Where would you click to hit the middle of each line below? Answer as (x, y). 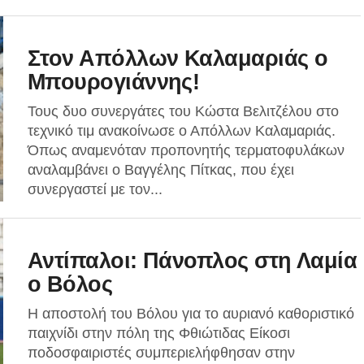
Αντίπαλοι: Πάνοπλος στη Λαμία (193, 260)
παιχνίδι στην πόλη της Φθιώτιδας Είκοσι (159, 333)
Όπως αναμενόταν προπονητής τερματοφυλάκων (186, 150)
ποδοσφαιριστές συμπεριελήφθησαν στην (161, 353)
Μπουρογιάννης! (114, 82)
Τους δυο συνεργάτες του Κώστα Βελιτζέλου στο (183, 111)
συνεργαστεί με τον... (95, 189)
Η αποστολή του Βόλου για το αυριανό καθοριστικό (191, 314)
